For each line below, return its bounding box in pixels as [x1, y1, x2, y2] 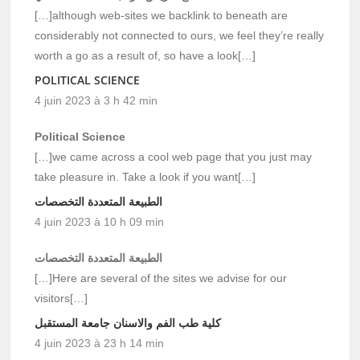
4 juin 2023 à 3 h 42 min [35, 94, 158, 108]
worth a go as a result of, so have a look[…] [35, 49, 256, 63]
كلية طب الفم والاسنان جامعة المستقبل [35, 315, 222, 331]
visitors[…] [35, 292, 88, 305]
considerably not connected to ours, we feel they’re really [35, 29, 325, 43]
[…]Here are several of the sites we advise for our [35, 272, 288, 285]
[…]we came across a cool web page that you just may [35, 150, 313, 164]
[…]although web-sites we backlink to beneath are [35, 9, 288, 22]
